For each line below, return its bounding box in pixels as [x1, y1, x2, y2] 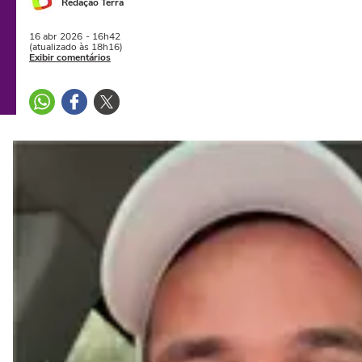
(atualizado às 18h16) [29, 40, 123, 53]
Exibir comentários [29, 51, 111, 64]
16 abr [29, 30, 57, 43]
